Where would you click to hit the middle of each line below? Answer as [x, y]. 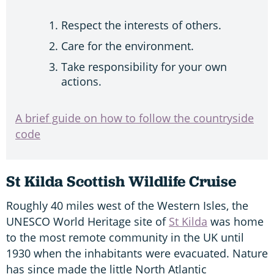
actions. [81, 81]
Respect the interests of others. [141, 25]
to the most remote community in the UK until [125, 237]
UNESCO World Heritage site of [87, 221]
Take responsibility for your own [144, 66]
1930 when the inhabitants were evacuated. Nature [137, 253]
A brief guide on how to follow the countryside [135, 118]
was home [235, 221]
